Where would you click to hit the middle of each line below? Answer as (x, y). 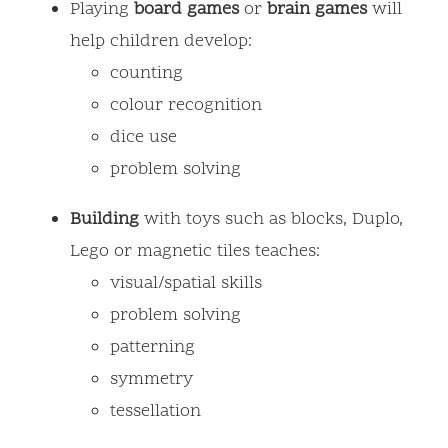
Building (104, 219)
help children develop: (161, 41)
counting (146, 73)
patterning (152, 347)
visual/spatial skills (186, 283)
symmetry (151, 379)
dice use (143, 137)
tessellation (155, 411)
